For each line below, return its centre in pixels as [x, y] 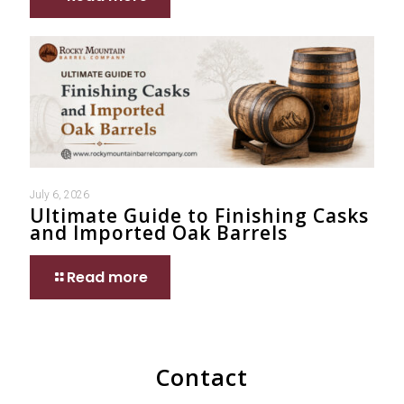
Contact [202, 377]
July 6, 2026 [60, 195]
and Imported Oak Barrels [161, 233]
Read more [107, 278]
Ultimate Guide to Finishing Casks [199, 216]
